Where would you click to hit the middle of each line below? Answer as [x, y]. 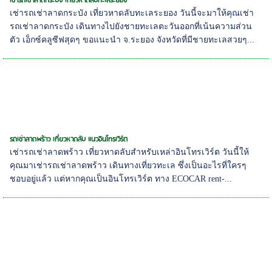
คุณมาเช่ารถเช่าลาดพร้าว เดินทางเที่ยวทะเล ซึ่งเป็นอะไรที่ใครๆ [128, 166]
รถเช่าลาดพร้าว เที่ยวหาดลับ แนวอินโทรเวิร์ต [69, 140]
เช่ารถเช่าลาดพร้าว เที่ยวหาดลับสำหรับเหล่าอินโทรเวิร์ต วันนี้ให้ [130, 152]
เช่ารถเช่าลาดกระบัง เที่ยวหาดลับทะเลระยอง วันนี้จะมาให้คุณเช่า [132, 13]
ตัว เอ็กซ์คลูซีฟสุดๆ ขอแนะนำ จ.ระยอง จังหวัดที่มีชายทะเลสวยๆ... [132, 40]
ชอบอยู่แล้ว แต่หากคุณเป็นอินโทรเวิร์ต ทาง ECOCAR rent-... [121, 179]
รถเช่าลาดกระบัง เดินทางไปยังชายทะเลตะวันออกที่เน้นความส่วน [131, 27]
